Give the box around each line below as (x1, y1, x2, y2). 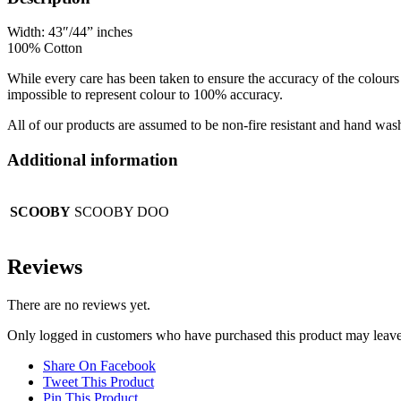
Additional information (7, 149, 178, 169)
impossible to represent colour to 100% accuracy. (7, 87, 283, 103)
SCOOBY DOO (74, 203, 169, 219)
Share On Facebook (43, 357, 156, 373)
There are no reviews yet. (7, 296, 150, 312)
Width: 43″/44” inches (7, 24, 132, 40)
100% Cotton (7, 40, 82, 56)
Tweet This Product (43, 373, 154, 389)
